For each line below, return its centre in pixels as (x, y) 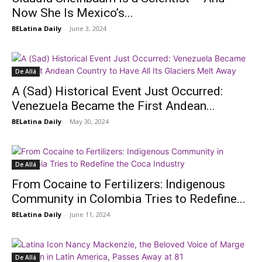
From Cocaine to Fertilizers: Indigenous (118, 184)
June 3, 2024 (88, 28)
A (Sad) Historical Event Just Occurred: (117, 91)
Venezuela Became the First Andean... (113, 106)
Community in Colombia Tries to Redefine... (129, 199)
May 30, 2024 (89, 121)
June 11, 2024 (90, 214)
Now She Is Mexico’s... (73, 13)
